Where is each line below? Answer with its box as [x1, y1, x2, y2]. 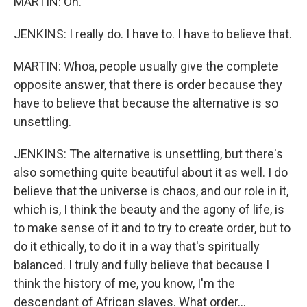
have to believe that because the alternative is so [14, 96, 278, 110]
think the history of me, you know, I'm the [14, 276, 235, 291]
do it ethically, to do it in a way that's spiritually [14, 239, 260, 254]
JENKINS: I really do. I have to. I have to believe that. [14, 27, 292, 41]
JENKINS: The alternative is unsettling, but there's [14, 147, 283, 161]
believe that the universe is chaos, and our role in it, [14, 184, 288, 198]
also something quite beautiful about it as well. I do [14, 165, 288, 180]
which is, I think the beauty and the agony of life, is [14, 202, 284, 217]
